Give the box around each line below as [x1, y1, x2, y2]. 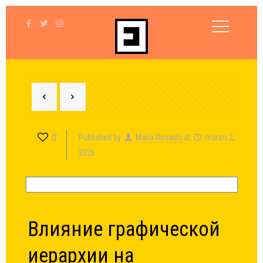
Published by [78, 133, 121, 142]
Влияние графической [28, 217, 221, 241]
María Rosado [136, 133, 183, 142]
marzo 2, [205, 133, 235, 142]
